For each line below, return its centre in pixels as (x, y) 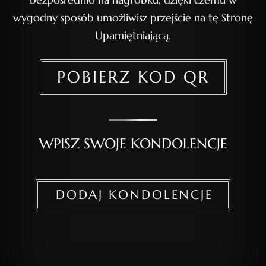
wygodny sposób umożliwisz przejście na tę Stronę (133, 18)
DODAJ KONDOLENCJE (134, 194)
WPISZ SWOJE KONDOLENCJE (133, 144)
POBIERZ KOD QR (133, 77)
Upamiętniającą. (133, 35)
